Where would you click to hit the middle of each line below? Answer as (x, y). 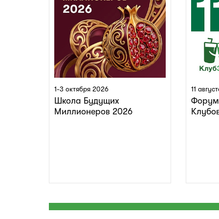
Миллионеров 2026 (93, 111)
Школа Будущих (87, 100)
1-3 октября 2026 (81, 89)
